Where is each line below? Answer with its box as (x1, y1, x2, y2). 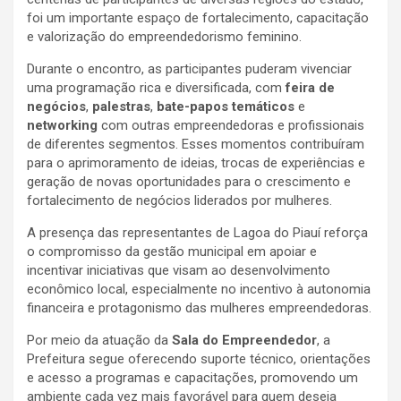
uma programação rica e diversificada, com (27, 79, 286, 96)
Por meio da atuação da (27, 331, 172, 348)
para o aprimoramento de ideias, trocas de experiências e (27, 154, 365, 171)
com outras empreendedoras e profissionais (98, 116, 364, 133)
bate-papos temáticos (157, 98, 294, 115)
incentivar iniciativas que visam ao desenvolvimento (27, 261, 330, 278)
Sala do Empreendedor (172, 331, 317, 348)
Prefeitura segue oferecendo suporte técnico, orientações (27, 350, 371, 367)
